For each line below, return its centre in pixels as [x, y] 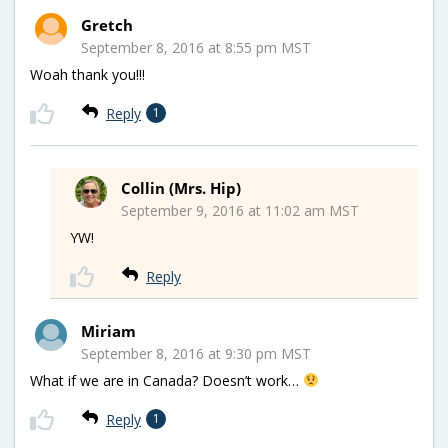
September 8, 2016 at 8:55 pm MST [196, 47]
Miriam [108, 330]
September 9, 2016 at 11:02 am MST [240, 210]
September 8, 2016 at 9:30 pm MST [196, 353]
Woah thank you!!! [87, 74]
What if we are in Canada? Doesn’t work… [166, 380]
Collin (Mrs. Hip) [181, 187]
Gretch [107, 24]
